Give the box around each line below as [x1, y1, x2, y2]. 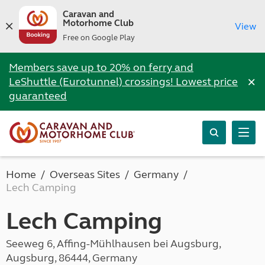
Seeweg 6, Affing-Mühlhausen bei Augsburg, [6, 237, 221, 250]
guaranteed [9, 89, 67, 102]
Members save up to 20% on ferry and [9, 61, 193, 74]
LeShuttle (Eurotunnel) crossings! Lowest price [9, 75, 238, 88]
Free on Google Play [62, 33, 135, 43]
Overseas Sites [50, 168, 120, 181]
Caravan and [62, 9, 114, 20]
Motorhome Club [62, 18, 134, 28]
